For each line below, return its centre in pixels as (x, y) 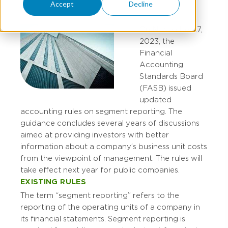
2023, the (157, 41)
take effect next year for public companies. (100, 170)
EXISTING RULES (53, 182)
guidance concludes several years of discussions (110, 123)
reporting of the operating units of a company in (110, 207)
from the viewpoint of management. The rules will (111, 158)
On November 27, (171, 30)
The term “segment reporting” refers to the (100, 196)
